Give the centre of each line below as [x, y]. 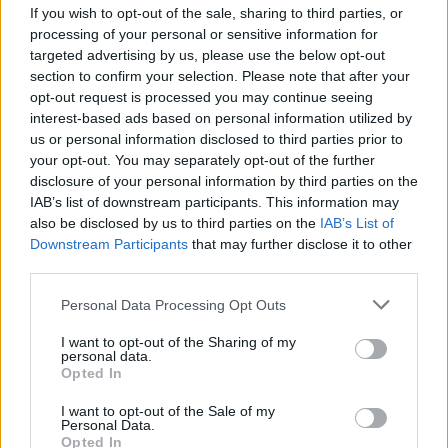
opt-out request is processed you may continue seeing [201, 97]
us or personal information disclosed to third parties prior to [216, 139]
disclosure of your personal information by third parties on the [224, 181]
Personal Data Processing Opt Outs [173, 304]
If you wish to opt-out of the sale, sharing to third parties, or [216, 13]
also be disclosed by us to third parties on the [175, 223]
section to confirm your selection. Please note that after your [220, 76]
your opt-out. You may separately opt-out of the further [202, 160]
